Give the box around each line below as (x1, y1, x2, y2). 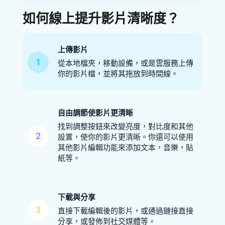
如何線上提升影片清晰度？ (22, 11, 179, 26)
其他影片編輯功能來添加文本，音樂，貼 (57, 143, 193, 152)
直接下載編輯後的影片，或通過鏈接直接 (57, 206, 193, 215)
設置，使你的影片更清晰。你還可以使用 (57, 133, 193, 142)
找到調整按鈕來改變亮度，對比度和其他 (57, 122, 193, 131)
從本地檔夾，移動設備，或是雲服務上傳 (57, 59, 193, 68)
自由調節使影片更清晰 (57, 108, 133, 118)
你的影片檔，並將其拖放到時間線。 (57, 69, 178, 78)
